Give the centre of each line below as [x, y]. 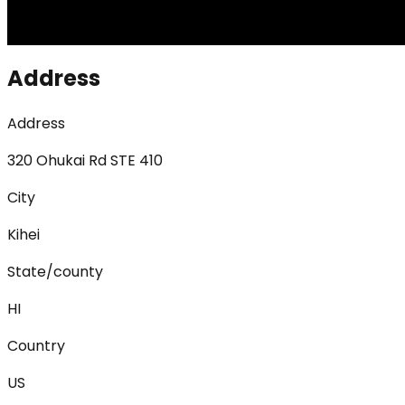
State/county [55, 272]
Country [36, 346]
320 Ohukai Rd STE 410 [85, 161]
